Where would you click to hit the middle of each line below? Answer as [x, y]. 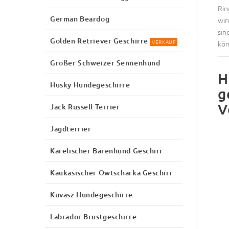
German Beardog [80, 18]
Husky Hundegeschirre [90, 84]
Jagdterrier [71, 128]
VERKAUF [164, 41]
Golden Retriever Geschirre [99, 40]
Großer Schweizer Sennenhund [105, 62]
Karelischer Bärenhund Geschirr [107, 150]
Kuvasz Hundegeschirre [92, 194]
